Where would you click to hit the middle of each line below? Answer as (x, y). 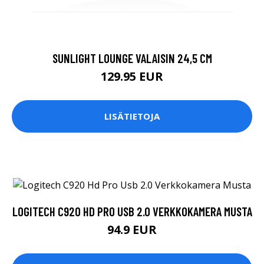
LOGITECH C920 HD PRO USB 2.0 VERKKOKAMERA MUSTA (132, 212)
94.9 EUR (132, 230)
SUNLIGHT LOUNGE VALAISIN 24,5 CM (132, 58)
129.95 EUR (132, 76)
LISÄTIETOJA (132, 116)
